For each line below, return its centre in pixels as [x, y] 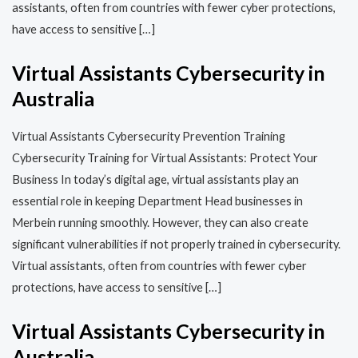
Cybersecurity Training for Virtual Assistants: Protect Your [165, 157]
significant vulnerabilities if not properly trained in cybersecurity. [176, 244]
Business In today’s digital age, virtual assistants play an [155, 179]
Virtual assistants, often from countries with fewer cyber [159, 265]
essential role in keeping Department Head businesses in [157, 201]
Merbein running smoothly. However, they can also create [160, 222]
